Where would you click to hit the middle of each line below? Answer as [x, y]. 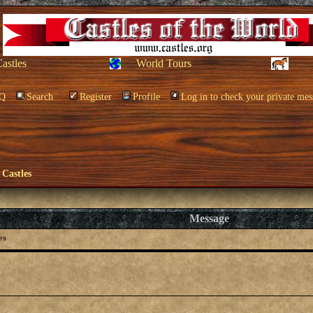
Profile [146, 97]
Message [209, 218]
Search [40, 97]
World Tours [164, 63]
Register [96, 97]
